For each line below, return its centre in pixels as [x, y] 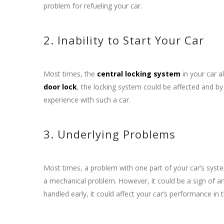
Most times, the [70, 74]
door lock [60, 87]
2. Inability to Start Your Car [124, 40]
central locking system [139, 74]
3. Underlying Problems [109, 134]
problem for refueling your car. [93, 6]
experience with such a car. [87, 100]
